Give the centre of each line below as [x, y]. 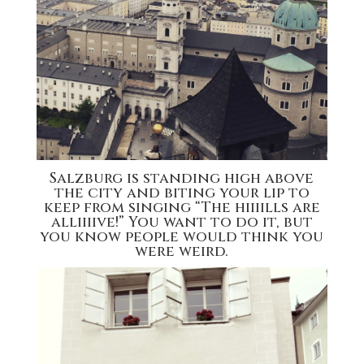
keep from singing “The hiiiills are [182, 208]
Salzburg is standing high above [182, 179]
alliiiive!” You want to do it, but [182, 223]
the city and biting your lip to [182, 193]
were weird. [182, 252]
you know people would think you [182, 237]
